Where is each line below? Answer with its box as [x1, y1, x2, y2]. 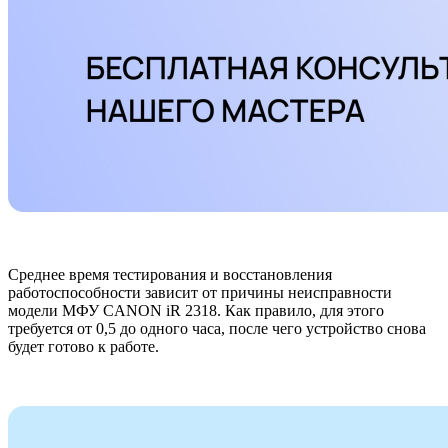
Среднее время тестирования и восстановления [8, 266, 332, 284]
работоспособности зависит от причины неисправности [8, 284, 392, 302]
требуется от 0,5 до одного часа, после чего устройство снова [8, 320, 426, 338]
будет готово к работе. [8, 338, 159, 356]
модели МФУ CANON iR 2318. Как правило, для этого [8, 302, 384, 320]
